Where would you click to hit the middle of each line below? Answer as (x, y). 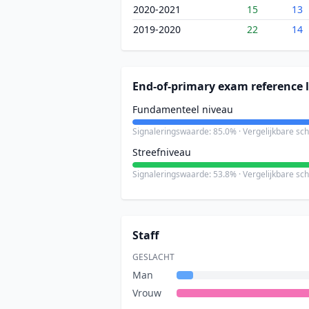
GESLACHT (153, 257)
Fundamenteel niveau (183, 109)
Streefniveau (162, 152)
